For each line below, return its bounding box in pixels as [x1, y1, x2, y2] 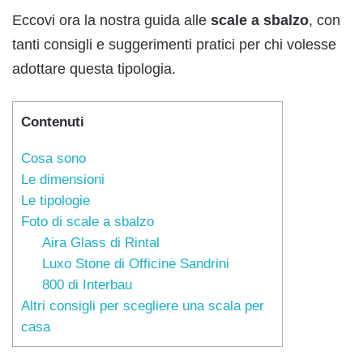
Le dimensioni [21, 171, 105, 187]
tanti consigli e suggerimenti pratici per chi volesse [12, 36, 336, 53]
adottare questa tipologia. [12, 60, 176, 77]
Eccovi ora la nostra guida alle [12, 11, 211, 28]
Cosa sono [21, 150, 86, 166]
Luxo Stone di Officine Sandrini [41, 255, 229, 271]
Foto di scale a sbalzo [21, 213, 154, 229]
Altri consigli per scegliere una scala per [21, 297, 264, 314]
